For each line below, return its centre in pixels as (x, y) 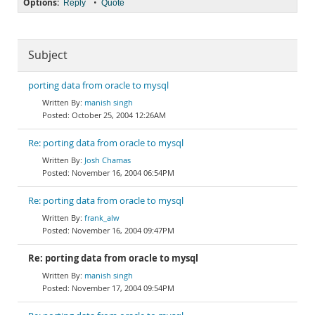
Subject (48, 55)
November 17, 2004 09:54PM (123, 288)
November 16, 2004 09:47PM (123, 230)
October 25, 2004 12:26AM (119, 115)
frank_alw (102, 218)
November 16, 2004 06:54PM (123, 173)
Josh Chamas (108, 160)
